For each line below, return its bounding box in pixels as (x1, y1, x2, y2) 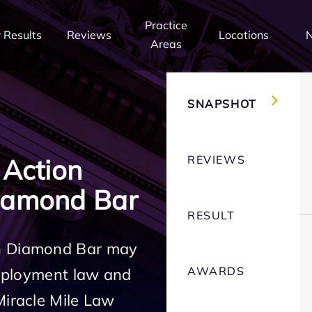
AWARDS (187, 264, 245, 278)
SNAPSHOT (187, 97, 257, 111)
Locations (218, 27, 269, 42)
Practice (145, 18, 188, 32)
